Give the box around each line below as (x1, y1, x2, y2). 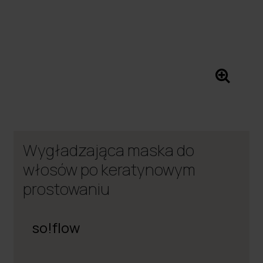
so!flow (32, 217, 80, 237)
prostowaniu (23, 177, 110, 200)
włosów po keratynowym (23, 158, 196, 180)
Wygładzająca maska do (23, 139, 195, 161)
